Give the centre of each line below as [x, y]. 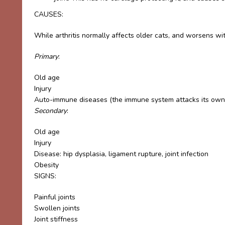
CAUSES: [49, 14]
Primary [46, 57]
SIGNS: [45, 176]
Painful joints [55, 197]
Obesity [46, 165]
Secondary [50, 111]
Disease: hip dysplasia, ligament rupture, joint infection [121, 154]
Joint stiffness [56, 219]
